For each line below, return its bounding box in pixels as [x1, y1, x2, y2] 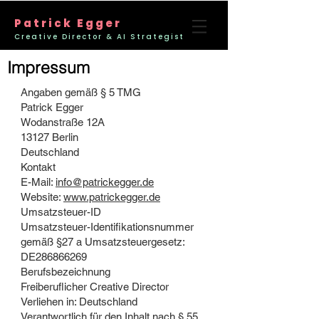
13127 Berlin [21, 131, 78, 143]
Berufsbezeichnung [21, 266, 110, 278]
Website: [21, 191, 63, 203]
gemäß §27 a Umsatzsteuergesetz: [21, 236, 185, 248]
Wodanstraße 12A [21, 116, 105, 128]
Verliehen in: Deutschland [21, 296, 137, 308]
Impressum [7, 57, 90, 78]
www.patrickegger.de [63, 191, 160, 203]
